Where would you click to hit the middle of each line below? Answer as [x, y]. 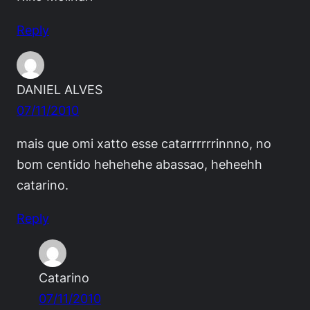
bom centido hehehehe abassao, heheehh [139, 164]
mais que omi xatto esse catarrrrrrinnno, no [144, 143]
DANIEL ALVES [60, 89]
